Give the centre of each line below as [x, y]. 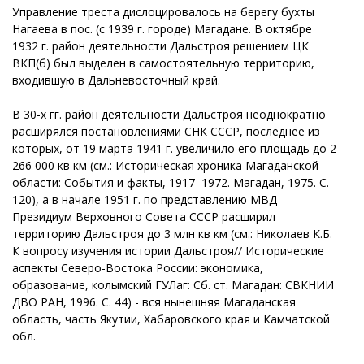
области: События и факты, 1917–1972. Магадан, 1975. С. [171, 182]
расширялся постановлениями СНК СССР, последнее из [166, 131]
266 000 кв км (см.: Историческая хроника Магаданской [165, 165]
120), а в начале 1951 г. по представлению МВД [145, 199]
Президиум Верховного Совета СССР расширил [144, 216]
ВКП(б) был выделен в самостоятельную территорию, [163, 63]
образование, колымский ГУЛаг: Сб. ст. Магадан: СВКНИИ [173, 284]
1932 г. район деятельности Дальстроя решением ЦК [160, 45]
